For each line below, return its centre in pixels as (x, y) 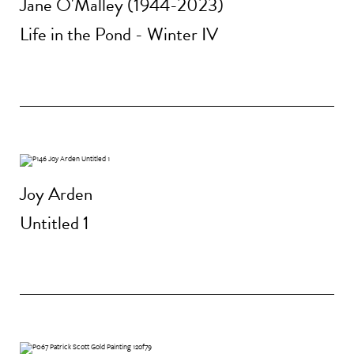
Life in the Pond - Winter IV (119, 34)
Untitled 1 (55, 223)
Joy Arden (56, 193)
